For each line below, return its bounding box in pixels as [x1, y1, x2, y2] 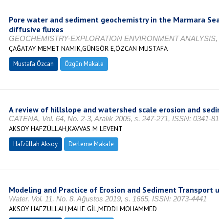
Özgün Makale [64, 60, 104, 68]
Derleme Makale [68, 140, 114, 148]
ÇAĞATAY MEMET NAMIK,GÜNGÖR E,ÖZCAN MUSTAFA [8, 44, 168, 53]
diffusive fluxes [8, 24, 64, 34]
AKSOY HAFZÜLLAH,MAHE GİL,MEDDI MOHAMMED [8, 204, 157, 213]
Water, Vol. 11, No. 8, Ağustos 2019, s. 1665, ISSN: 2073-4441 [8, 195, 207, 203]
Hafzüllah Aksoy [13, 140, 58, 148]
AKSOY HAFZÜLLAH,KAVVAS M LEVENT [8, 124, 123, 133]
